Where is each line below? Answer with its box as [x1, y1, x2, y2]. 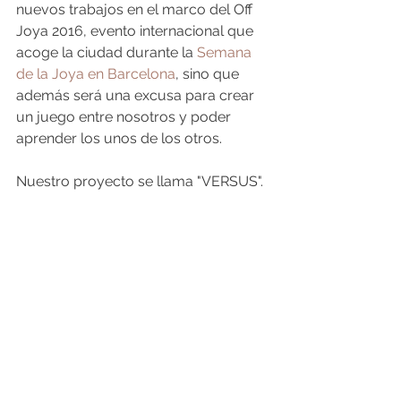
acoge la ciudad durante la [16, 44, 197, 61]
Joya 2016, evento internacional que [16, 22, 257, 39]
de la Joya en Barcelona [16, 65, 175, 82]
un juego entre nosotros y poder [16, 108, 235, 125]
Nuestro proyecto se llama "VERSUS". [16, 173, 263, 190]
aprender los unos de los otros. [16, 130, 222, 147]
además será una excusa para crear [16, 87, 258, 104]
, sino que [175, 65, 243, 82]
